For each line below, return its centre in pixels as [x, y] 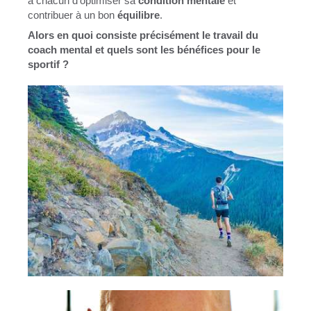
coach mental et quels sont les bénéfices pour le [144, 49]
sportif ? [48, 64]
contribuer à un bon [73, 15]
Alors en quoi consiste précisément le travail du [143, 35]
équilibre [138, 15]
